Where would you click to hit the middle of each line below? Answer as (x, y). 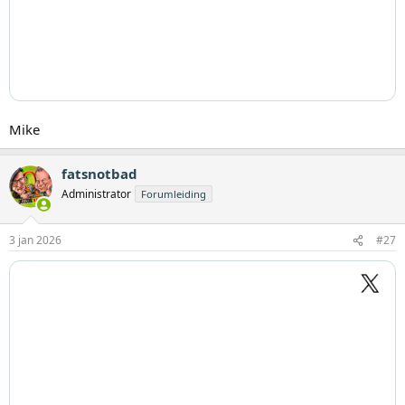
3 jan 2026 (35, 240)
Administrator (96, 193)
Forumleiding (174, 193)
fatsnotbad (99, 173)
